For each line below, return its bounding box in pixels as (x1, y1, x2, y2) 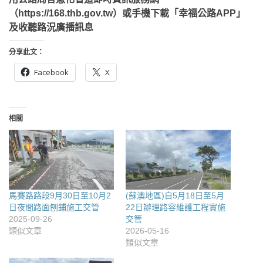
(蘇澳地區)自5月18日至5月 (126, 191, 224, 201)
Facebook (34, 67, 69, 77)
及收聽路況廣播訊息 (9, 22, 93, 32)
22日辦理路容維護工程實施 (126, 203, 225, 213)
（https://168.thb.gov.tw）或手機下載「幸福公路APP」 (9, 8, 245, 18)
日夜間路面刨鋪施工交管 (9, 203, 99, 213)
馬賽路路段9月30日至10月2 (9, 191, 111, 201)
